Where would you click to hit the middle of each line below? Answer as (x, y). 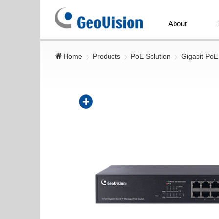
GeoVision (88, 12)
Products (107, 56)
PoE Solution (151, 56)
